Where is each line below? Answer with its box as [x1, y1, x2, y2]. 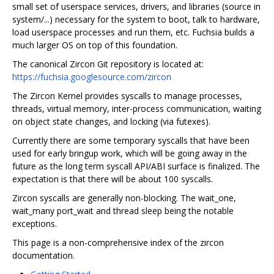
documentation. [12, 249, 75, 261]
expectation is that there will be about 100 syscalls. [12, 172, 213, 185]
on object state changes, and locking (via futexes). [12, 115, 210, 127]
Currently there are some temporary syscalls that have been [12, 134, 250, 146]
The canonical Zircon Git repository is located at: [12, 57, 204, 70]
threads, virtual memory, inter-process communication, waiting [12, 102, 261, 114]
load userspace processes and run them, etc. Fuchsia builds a [12, 26, 254, 38]
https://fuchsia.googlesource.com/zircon [12, 70, 171, 83]
